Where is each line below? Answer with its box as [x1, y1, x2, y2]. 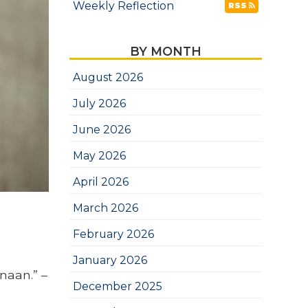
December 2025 [72, 280, 162, 293]
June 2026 [72, 123, 131, 136]
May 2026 [72, 149, 126, 162]
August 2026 [72, 71, 143, 84]
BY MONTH [129, 44, 201, 58]
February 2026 [72, 228, 154, 241]
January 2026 [72, 254, 147, 267]
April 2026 [72, 175, 129, 188]
